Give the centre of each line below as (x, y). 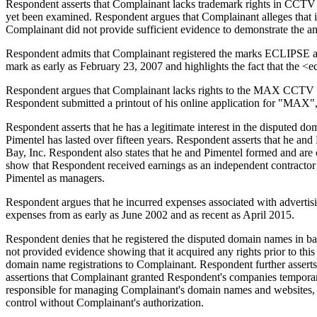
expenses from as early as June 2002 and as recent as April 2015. (150, 215)
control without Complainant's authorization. (105, 303)
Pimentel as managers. (55, 178)
